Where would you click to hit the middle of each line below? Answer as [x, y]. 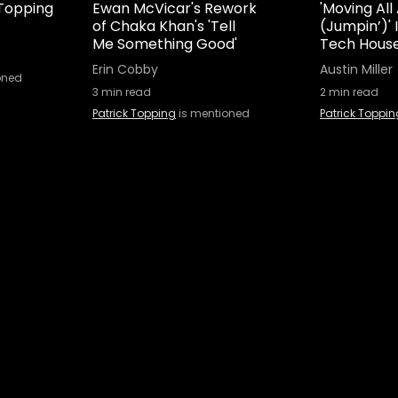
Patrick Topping [134, 113]
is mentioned [213, 113]
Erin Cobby [125, 69]
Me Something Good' [165, 44]
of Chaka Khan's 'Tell [164, 26]
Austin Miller [356, 69]
